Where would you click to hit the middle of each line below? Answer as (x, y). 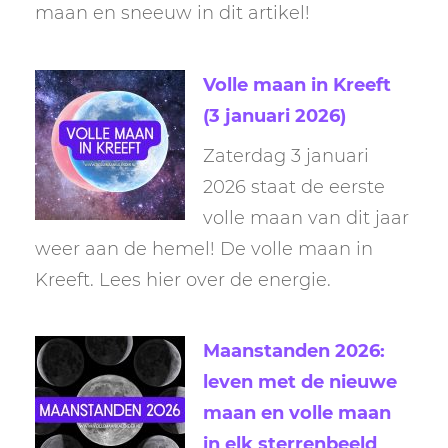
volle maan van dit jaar (306, 217)
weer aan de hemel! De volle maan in (204, 248)
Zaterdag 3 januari (286, 155)
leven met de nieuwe (300, 382)
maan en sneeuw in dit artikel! (172, 13)
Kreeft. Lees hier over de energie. (183, 279)
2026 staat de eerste (294, 186)
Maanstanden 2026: (294, 351)
